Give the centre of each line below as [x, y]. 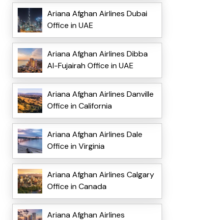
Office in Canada [77, 187]
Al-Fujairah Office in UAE [90, 66]
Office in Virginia [76, 146]
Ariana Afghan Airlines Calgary [100, 175]
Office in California [79, 106]
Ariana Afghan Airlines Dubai [97, 14]
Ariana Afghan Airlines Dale [95, 135]
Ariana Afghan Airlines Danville [100, 94]
